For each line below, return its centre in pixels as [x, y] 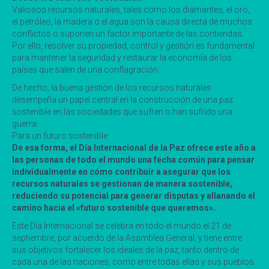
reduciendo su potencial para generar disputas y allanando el [134, 195]
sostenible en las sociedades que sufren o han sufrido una [122, 111]
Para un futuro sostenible [60, 135]
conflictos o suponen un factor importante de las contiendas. [128, 33]
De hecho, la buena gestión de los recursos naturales [112, 87]
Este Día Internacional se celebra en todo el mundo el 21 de [122, 225]
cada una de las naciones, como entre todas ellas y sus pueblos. [134, 261]
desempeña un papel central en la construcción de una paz [122, 99]
